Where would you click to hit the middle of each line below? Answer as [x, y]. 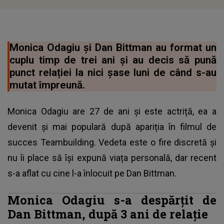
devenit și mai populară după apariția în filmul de [112, 126]
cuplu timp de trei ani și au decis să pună [113, 60]
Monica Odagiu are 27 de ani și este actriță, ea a [112, 111]
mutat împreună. [47, 85]
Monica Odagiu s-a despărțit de [112, 199]
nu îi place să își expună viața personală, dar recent [112, 157]
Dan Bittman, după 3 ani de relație [108, 213]
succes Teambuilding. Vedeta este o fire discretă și [112, 142]
